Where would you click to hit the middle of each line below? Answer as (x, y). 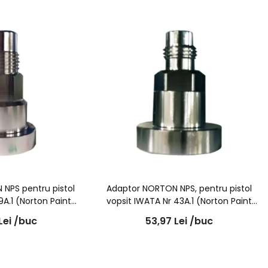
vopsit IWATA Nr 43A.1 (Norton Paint (179, 201)
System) (179, 214)
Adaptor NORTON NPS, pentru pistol (179, 189)
